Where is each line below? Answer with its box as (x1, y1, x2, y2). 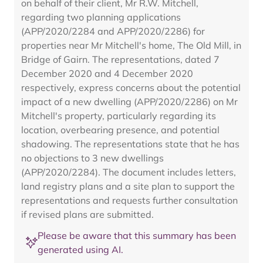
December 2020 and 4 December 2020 (21, 68, 193, 79)
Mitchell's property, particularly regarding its (21, 110, 216, 122)
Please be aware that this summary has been (38, 230, 236, 241)
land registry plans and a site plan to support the (21, 180, 235, 192)
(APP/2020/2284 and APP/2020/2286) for (21, 25, 205, 37)
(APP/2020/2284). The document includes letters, (21, 166, 236, 178)
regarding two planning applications (21, 11, 181, 23)
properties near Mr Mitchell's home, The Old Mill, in (21, 39, 241, 51)
